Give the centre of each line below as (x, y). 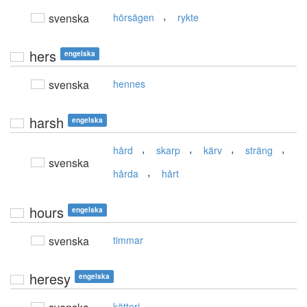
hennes (129, 84)
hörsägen (134, 17)
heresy (50, 279)
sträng (259, 150)
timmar (128, 240)
